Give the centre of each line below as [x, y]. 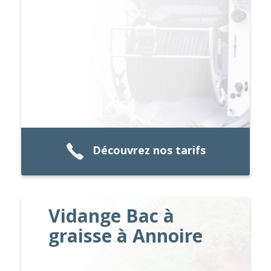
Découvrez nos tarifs [149, 150]
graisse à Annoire [126, 235]
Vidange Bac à [112, 215]
